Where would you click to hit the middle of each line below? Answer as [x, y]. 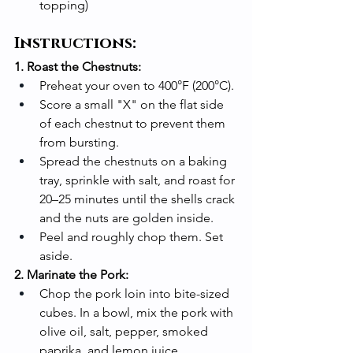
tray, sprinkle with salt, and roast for [139, 180]
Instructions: [75, 43]
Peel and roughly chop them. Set [133, 236]
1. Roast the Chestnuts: [78, 66]
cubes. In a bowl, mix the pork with [138, 312]
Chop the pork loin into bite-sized [136, 293]
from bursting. [79, 142]
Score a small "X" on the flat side [133, 104]
